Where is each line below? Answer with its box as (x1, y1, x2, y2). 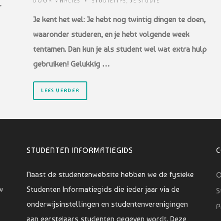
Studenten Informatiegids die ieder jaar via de (26, 184, 180, 194)
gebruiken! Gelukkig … (33, 59, 110, 69)
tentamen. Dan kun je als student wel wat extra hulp (33, 44, 207, 54)
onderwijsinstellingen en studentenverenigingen (26, 199, 188, 209)
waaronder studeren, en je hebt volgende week (33, 29, 189, 39)
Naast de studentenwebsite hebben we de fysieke (26, 170, 194, 180)
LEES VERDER (41, 87, 79, 93)
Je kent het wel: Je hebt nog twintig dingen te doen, (33, 14, 205, 24)
